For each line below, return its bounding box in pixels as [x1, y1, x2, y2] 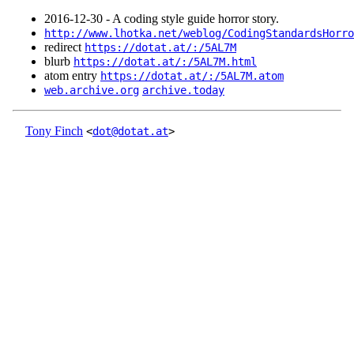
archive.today [142, 84, 224, 97]
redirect [44, 40, 85, 55]
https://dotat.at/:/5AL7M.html [73, 55, 257, 69]
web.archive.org [44, 84, 139, 97]
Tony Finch [25, 124, 83, 138]
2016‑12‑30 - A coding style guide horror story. [44, 12, 279, 26]
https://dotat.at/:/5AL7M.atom [100, 70, 284, 83]
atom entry [44, 69, 100, 83]
